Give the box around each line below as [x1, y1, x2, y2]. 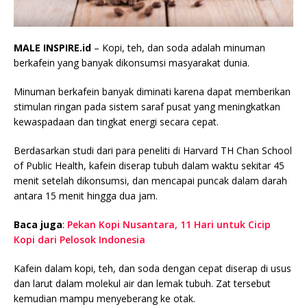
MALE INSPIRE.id [14, 40, 91, 54]
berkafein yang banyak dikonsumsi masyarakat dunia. [14, 56, 249, 69]
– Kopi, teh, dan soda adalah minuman [91, 40, 265, 54]
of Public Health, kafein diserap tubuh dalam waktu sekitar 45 [14, 158, 284, 172]
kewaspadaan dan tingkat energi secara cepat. [14, 114, 219, 128]
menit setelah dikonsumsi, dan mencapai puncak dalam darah [14, 173, 287, 187]
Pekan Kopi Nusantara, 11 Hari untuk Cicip [67, 217, 271, 231]
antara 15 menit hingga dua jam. [14, 188, 158, 202]
